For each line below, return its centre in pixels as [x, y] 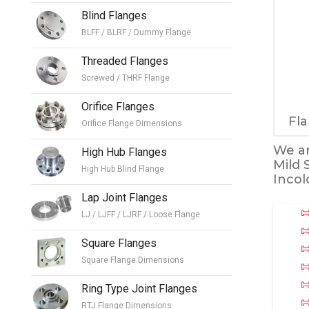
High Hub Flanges [124, 152]
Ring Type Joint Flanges [139, 288]
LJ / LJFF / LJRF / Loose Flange [141, 214]
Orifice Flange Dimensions [132, 123]
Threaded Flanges [125, 61]
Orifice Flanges [118, 106]
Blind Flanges [114, 15]
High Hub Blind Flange [123, 169]
